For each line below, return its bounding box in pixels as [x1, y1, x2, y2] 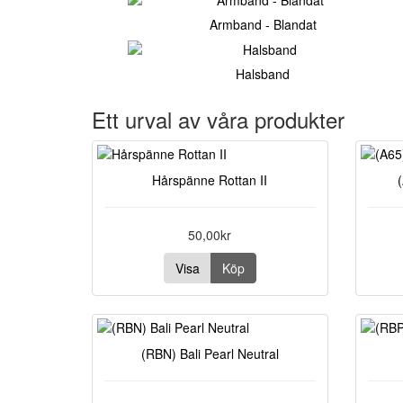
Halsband [236, 65, 290, 83]
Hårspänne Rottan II [152, 171, 268, 189]
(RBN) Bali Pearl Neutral [140, 345, 279, 363]
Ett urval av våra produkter [92, 103, 345, 135]
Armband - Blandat [209, 15, 317, 33]
